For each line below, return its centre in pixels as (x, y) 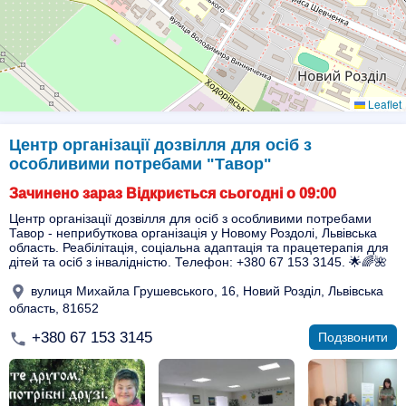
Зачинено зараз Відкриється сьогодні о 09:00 (173, 193)
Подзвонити (353, 337)
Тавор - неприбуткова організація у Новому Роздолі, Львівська (193, 233)
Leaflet (383, 104)
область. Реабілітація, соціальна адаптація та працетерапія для (199, 247)
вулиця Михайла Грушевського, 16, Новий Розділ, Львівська (205, 290)
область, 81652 (54, 308)
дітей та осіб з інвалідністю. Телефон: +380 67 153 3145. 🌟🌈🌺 (198, 262)
